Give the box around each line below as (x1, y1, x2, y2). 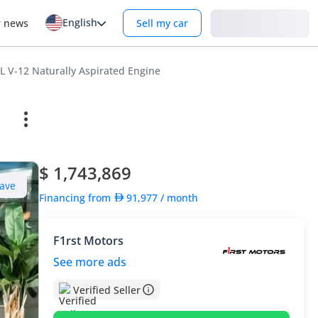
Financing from (39, 190, 114, 204)
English (62, 16, 97, 29)
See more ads (53, 254, 127, 270)
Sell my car (136, 16, 188, 30)
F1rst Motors (53, 233, 124, 248)
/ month (160, 190, 199, 204)
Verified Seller (73, 283, 141, 297)
